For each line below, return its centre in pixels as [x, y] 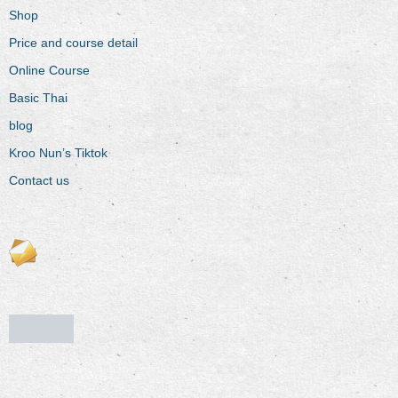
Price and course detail [73, 43]
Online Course [49, 71]
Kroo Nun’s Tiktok [58, 153]
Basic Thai [38, 98]
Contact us [39, 181]
